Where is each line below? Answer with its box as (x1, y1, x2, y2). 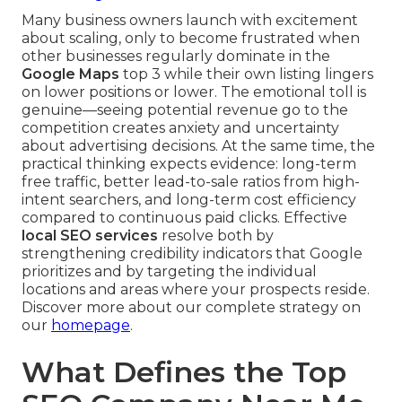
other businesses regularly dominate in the (22, 48, 330, 66)
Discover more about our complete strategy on (22, 299, 361, 317)
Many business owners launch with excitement (22, 12, 358, 30)
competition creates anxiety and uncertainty (22, 119, 339, 137)
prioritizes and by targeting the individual (22, 263, 317, 281)
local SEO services (22, 227, 158, 245)
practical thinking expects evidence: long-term (22, 155, 356, 173)
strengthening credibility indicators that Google (22, 245, 363, 263)
